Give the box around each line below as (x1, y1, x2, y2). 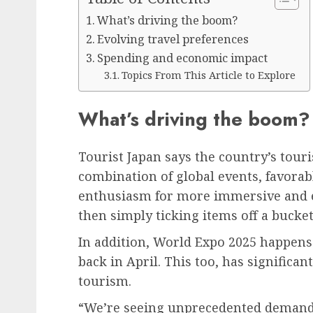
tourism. (78, 272, 131, 290)
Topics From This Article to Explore (121, 67, 296, 82)
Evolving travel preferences (97, 31, 249, 47)
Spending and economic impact (97, 50, 268, 66)
